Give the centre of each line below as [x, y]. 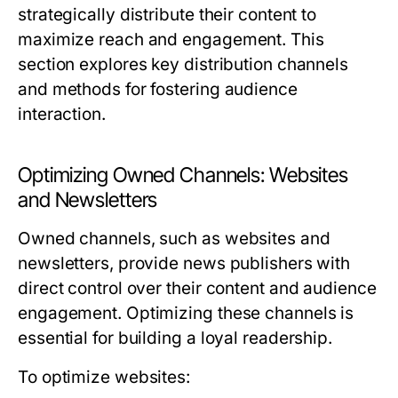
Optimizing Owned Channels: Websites [183, 175]
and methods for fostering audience [158, 89]
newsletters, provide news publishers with [184, 263]
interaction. [62, 114]
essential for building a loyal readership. [175, 338]
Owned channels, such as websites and [174, 239]
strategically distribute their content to [167, 15]
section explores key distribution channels [183, 64]
